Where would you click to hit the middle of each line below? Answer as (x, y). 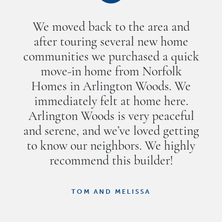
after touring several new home (111, 43)
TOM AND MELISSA (111, 192)
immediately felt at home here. (111, 102)
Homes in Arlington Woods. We (111, 87)
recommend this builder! (111, 162)
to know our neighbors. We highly (111, 147)
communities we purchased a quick (111, 57)
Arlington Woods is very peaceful (111, 117)
